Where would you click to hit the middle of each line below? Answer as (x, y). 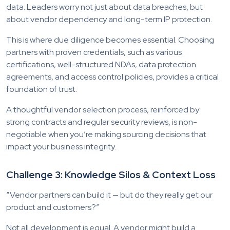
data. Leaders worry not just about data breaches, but (104, 7)
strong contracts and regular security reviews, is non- (102, 122)
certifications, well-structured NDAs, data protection (101, 64)
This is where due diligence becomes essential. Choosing (110, 40)
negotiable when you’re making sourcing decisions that (106, 134)
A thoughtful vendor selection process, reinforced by (103, 109)
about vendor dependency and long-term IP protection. (109, 19)
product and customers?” (53, 207)
